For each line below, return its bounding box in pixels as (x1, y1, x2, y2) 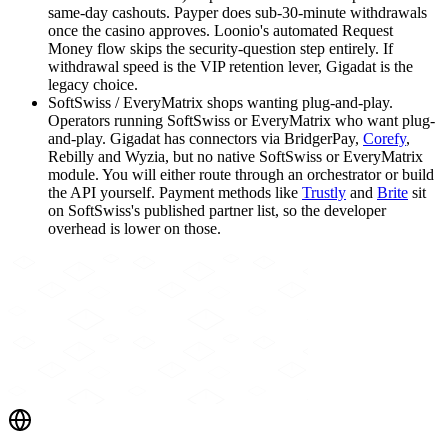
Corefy (363, 129, 406, 147)
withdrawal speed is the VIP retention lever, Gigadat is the (48, 57, 413, 75)
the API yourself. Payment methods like (48, 183, 302, 201)
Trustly (302, 183, 346, 201)
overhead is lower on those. (48, 219, 221, 237)
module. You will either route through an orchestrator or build (48, 165, 434, 183)
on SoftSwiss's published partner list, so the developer (48, 201, 386, 219)
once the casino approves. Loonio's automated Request (48, 21, 393, 39)
